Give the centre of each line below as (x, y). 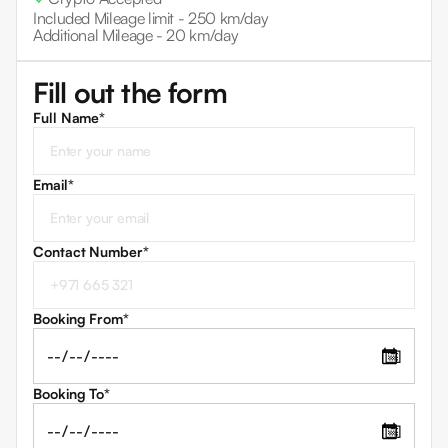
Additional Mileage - (100, 35)
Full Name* (69, 118)
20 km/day (202, 35)
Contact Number (88, 252)
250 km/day (228, 18)
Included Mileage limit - (110, 18)
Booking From (78, 319)
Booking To (69, 394)
